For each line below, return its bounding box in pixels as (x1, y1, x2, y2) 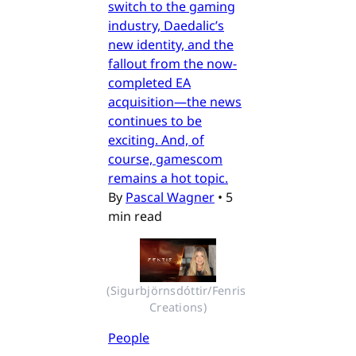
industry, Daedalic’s (108, 17, 224, 35)
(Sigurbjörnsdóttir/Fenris (106, 282, 246, 298)
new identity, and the (108, 36, 234, 54)
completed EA (108, 74, 191, 92)
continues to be (108, 112, 202, 130)
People (108, 328, 149, 346)
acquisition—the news (108, 93, 242, 111)
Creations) (149, 299, 207, 315)
